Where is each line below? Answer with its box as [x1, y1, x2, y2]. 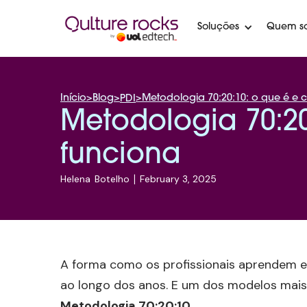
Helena [60, 173, 90, 185]
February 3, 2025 [140, 173, 217, 185]
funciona [60, 142, 181, 169]
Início [60, 93, 86, 103]
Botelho [95, 173, 130, 185]
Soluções [197, 23, 239, 32]
